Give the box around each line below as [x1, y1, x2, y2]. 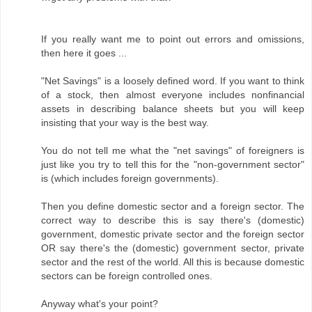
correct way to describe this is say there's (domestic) [41, 214, 304, 226]
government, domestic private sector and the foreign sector [41, 228, 304, 240]
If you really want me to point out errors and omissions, [41, 33, 304, 45]
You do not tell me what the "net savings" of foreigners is [41, 145, 304, 157]
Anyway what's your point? [41, 298, 158, 310]
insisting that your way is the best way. [41, 117, 209, 129]
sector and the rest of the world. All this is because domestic [41, 256, 304, 268]
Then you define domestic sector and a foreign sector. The [41, 201, 304, 212]
